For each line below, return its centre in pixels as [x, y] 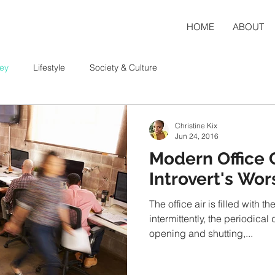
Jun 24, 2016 [197, 136]
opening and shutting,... [201, 233]
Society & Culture [123, 68]
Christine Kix [196, 126]
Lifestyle [49, 68]
